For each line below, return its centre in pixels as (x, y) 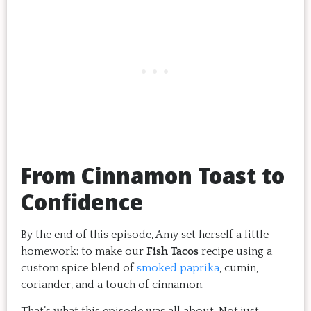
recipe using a (235, 251)
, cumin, (239, 268)
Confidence (82, 201)
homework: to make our (84, 251)
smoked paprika (178, 268)
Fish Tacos (173, 251)
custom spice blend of (79, 268)
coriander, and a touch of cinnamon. (112, 284)
